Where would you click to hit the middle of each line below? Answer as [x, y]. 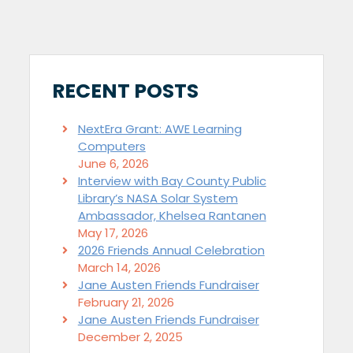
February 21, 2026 [126, 302]
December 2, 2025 [130, 336]
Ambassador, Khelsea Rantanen [172, 215]
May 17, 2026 [113, 232]
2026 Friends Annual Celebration [171, 250]
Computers [111, 146]
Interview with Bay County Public [172, 180]
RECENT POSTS [125, 91]
